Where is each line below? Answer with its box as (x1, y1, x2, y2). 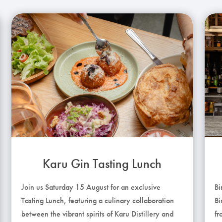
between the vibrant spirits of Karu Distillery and (21, 208, 174, 219)
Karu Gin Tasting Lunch (43, 155, 162, 172)
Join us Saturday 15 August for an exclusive (21, 181, 161, 192)
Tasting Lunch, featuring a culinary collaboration (21, 195, 174, 206)
